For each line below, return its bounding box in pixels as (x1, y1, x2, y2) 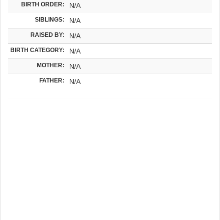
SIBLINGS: (35, 16, 64, 23)
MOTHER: (37, 61, 64, 68)
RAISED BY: (30, 31, 64, 38)
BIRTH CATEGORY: (10, 46, 64, 53)
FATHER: (39, 77, 64, 83)
